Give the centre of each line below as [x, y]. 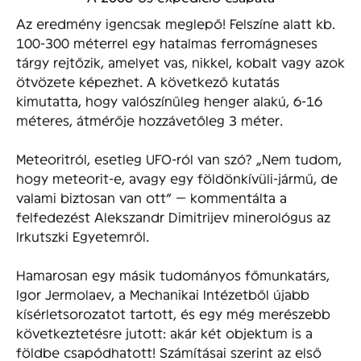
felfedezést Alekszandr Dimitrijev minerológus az [173, 216]
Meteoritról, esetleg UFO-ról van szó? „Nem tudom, [179, 158]
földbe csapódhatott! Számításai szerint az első [169, 351]
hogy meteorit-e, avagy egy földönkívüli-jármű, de [177, 177]
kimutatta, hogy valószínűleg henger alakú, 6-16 [169, 100]
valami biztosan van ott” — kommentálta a [151, 197]
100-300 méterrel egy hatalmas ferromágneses [167, 42]
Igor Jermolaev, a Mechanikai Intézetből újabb [163, 293]
